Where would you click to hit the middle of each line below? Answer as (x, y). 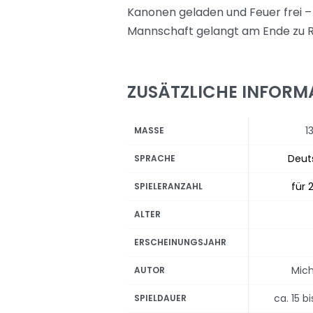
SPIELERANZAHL (168, 186)
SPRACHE (155, 158)
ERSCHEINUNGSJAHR (180, 242)
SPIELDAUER (160, 298)
